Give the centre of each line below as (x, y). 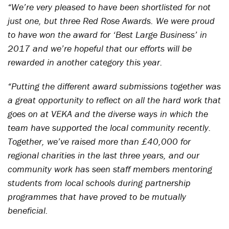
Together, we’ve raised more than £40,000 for (99, 141)
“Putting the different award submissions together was (114, 86)
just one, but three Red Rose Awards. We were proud (111, 21)
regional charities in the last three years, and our (104, 155)
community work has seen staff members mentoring (110, 169)
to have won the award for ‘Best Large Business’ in (107, 35)
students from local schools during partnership (99, 183)
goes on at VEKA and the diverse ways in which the (108, 114)
